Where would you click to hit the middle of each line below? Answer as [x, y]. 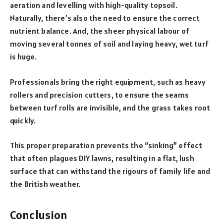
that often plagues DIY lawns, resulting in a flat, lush [102, 158]
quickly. [23, 120]
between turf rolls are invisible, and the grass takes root [110, 107]
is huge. [24, 57]
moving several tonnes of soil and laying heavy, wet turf [109, 44]
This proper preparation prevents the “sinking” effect [106, 145]
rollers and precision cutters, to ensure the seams [99, 94]
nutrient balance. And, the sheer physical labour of [100, 31]
